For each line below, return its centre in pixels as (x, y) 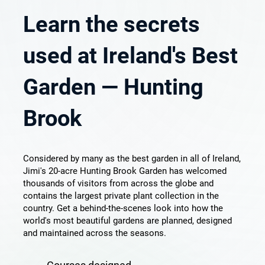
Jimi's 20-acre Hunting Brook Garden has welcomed (125, 171)
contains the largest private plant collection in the (121, 195)
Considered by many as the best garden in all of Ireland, (132, 158)
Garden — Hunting (113, 87)
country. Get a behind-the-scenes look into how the (123, 208)
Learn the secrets (111, 24)
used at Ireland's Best (130, 55)
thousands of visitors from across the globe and (118, 183)
